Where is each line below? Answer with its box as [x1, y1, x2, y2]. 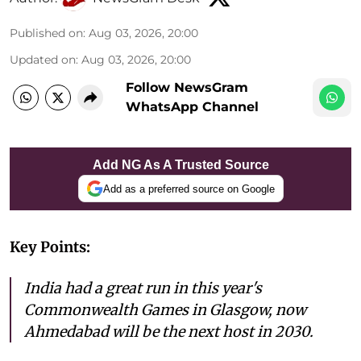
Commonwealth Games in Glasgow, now [24, 301, 306, 320]
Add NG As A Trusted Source [92, 158, 269, 172]
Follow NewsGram [126, 80, 248, 96]
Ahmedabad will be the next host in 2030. [24, 322, 313, 342]
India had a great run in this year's [24, 279, 262, 298]
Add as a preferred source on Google [102, 182, 275, 195]
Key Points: [10, 238, 90, 257]
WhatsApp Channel [126, 99, 259, 115]
